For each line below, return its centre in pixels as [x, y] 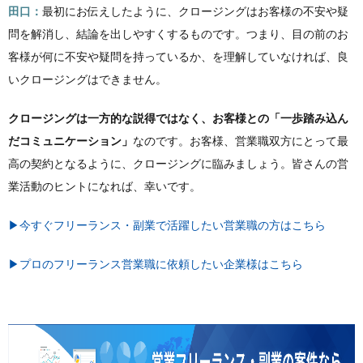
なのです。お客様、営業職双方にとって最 [241, 141]
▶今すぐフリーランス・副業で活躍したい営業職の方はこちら [167, 225]
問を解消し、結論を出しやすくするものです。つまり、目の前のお [178, 34]
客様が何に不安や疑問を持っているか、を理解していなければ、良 [178, 56]
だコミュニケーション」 [70, 141]
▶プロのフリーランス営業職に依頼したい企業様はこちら [156, 264]
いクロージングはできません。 [88, 79]
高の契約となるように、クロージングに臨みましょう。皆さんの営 [178, 163]
